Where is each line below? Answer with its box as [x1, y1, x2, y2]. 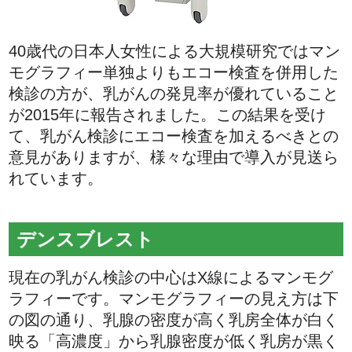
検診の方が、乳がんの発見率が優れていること [9, 85, 339, 103]
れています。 [9, 170, 104, 188]
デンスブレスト [16, 229, 154, 251]
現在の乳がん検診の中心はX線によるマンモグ [9, 269, 334, 287]
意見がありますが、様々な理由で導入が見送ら [9, 148, 339, 167]
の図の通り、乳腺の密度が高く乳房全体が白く [9, 311, 339, 329]
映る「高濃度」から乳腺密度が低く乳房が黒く [9, 332, 339, 350]
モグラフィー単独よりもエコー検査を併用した [9, 64, 339, 82]
